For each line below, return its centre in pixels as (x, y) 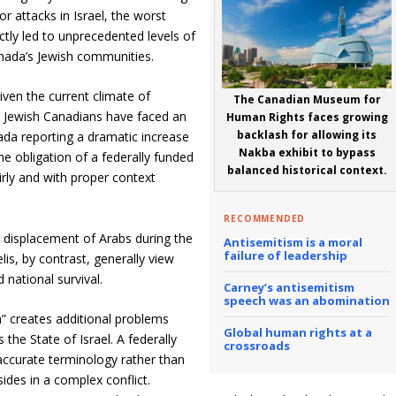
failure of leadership (286, 255)
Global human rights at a (298, 332)
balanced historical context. (307, 170)
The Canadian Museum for (307, 99)
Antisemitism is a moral (293, 242)
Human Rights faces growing (307, 117)
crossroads (257, 345)
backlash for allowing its (307, 134)
